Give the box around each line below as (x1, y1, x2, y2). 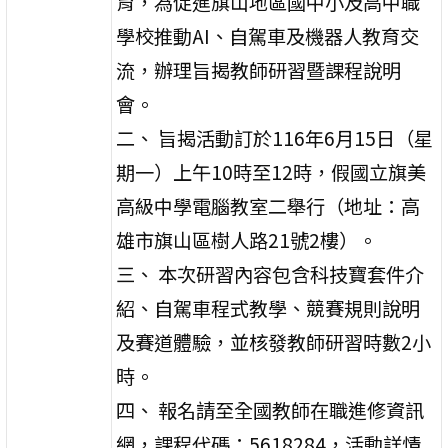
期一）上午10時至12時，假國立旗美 (116, 157, 427, 186)
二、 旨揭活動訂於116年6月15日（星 (116, 123, 434, 152)
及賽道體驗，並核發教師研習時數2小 (116, 327, 432, 356)
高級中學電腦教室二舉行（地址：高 (116, 191, 421, 220)
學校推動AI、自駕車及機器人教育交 (116, 21, 420, 50)
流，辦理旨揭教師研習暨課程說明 (116, 55, 402, 84)
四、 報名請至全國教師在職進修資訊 (116, 395, 425, 424)
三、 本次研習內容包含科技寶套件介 (116, 259, 425, 288)
